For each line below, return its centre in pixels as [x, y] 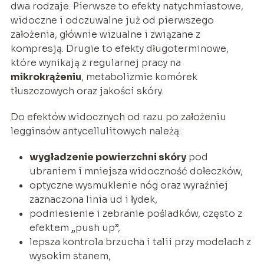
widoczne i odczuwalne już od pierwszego [112, 20]
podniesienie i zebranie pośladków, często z [136, 213]
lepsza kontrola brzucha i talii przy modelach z [140, 242]
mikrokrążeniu [46, 77]
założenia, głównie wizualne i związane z [105, 34]
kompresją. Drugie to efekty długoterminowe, [119, 48]
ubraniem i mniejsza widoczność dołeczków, [136, 171]
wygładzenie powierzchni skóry [108, 157]
